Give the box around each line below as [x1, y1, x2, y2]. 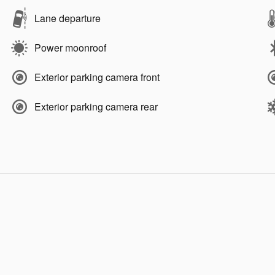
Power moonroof [34, 41, 106, 55]
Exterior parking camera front [34, 70, 160, 85]
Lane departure [34, 11, 101, 26]
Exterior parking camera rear [34, 99, 158, 114]
